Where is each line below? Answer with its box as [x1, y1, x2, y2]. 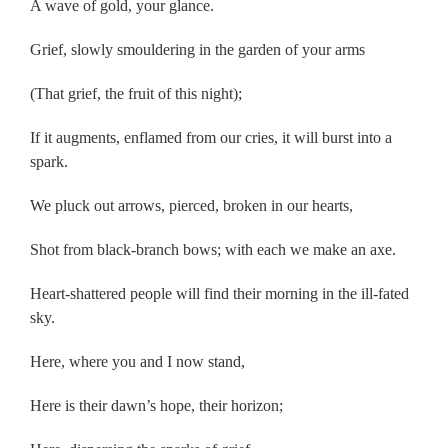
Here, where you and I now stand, [30, 352, 245, 370]
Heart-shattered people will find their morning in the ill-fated [30, 284, 409, 302]
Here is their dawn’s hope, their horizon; [30, 396, 283, 414]
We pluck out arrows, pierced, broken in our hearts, [30, 196, 353, 214]
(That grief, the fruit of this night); [30, 84, 242, 102]
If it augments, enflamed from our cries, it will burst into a [30, 128, 392, 146]
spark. [30, 152, 68, 170]
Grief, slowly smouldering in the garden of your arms [30, 40, 365, 58]
